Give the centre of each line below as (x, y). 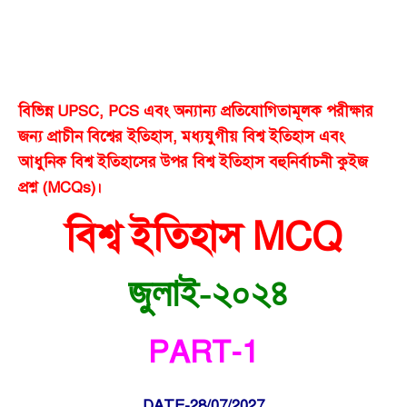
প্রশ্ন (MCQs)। (60, 188)
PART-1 (203, 352)
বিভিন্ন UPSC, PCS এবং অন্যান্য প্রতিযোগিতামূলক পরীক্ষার (196, 112)
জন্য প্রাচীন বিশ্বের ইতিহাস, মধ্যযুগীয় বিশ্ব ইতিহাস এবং (181, 137)
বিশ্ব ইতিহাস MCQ (203, 236)
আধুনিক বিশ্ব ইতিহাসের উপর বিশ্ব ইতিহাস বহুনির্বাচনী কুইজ (193, 163)
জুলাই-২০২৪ (203, 293)
